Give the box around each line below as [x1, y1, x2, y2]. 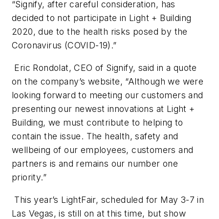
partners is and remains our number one [12, 158, 178, 169]
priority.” [12, 172, 47, 182]
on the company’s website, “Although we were [12, 76, 204, 87]
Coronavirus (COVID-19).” [12, 40, 117, 51]
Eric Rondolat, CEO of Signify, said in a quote [12, 63, 197, 73]
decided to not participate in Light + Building [12, 13, 192, 23]
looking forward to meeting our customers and [12, 90, 203, 100]
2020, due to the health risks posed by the [12, 26, 188, 37]
